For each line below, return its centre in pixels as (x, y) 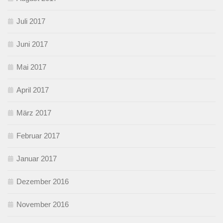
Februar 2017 (38, 135)
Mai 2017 (31, 67)
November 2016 (43, 204)
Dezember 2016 (43, 181)
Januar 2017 (37, 158)
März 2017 (34, 112)
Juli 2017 (31, 21)
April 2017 (33, 90)
